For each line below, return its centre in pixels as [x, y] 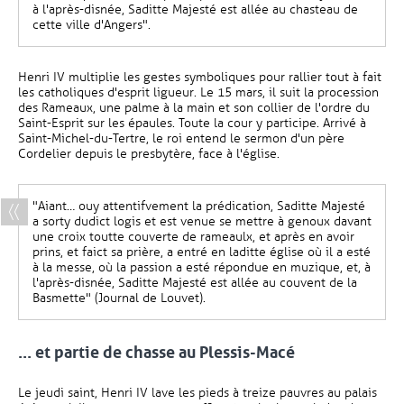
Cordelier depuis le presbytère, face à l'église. [149, 154]
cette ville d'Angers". [92, 25]
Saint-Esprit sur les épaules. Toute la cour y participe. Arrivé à [192, 123]
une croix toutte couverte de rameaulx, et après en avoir [193, 237]
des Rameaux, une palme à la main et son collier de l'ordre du [194, 108]
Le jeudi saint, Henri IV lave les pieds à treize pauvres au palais [197, 393]
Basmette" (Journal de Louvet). [119, 298]
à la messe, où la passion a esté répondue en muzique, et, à [202, 267]
